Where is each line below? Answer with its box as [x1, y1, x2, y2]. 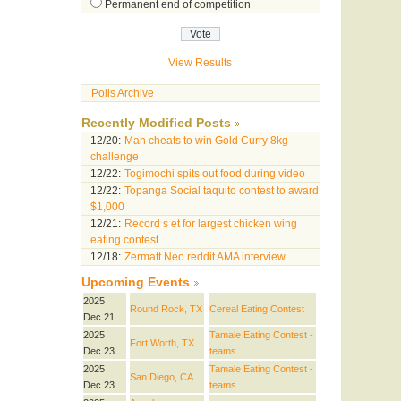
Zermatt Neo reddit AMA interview [124, 251, 286, 264]
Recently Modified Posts [81, 116, 231, 131]
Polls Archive [90, 87, 154, 100]
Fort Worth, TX [129, 337, 194, 349]
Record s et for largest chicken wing [124, 218, 297, 231]
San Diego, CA [129, 371, 193, 383]
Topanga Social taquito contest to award [124, 184, 319, 198]
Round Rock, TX [129, 303, 202, 315]
